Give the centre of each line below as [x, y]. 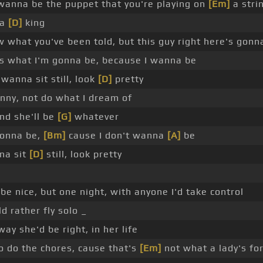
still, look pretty [82, 154]
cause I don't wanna [116, 136]
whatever [95, 117]
